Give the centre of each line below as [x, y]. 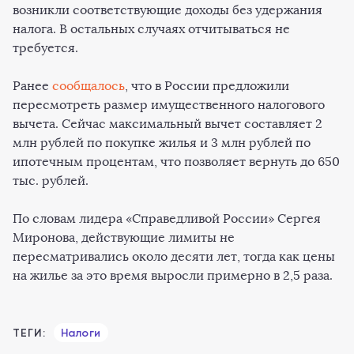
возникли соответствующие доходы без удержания [168, 10]
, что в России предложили [207, 86]
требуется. [45, 48]
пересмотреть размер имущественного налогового [169, 105]
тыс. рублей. [52, 181]
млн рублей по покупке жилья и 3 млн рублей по [162, 143]
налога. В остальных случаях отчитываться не [151, 29]
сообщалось [88, 86]
